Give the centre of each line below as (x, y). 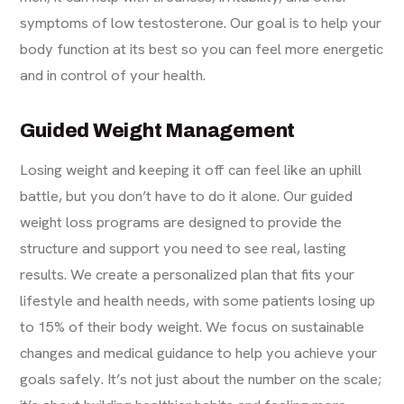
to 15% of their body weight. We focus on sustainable (193, 327)
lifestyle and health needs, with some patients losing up (198, 301)
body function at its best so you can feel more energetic (202, 49)
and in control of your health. (113, 75)
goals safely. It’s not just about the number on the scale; (201, 379)
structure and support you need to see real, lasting (184, 248)
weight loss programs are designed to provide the (181, 222)
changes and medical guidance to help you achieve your (199, 353)
